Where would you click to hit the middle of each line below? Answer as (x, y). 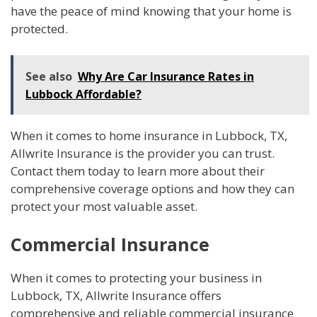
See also (49, 77)
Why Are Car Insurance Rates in (166, 77)
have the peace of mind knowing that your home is (151, 11)
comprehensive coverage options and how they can (152, 189)
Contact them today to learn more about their (138, 171)
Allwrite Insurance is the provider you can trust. (143, 154)
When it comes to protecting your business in (136, 277)
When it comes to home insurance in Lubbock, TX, (149, 136)
